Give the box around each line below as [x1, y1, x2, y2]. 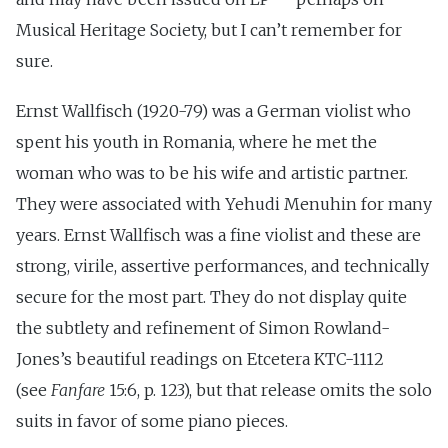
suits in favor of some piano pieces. [16, 411, 288, 432]
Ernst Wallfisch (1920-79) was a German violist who [16, 101, 411, 122]
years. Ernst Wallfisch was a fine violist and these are [16, 225, 421, 246]
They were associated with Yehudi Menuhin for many [16, 194, 432, 215]
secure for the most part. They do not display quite [16, 287, 407, 308]
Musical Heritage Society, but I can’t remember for [16, 19, 402, 40]
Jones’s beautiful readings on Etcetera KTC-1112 [16, 349, 384, 370]
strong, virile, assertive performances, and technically [16, 256, 429, 277]
